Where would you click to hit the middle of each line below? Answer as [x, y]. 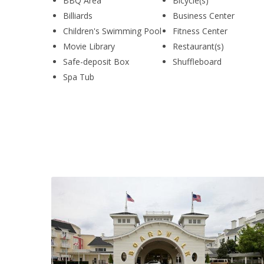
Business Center [204, 16]
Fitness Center [200, 31]
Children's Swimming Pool [112, 31]
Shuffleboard [197, 62]
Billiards [78, 16]
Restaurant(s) [199, 46]
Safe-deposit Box [96, 62]
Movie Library [89, 46]
